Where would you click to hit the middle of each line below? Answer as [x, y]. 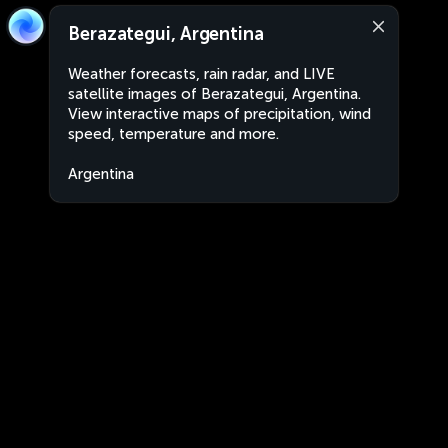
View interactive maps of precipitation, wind [219, 114]
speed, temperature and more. [173, 134]
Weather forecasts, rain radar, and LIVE [201, 74]
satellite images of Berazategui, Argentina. [214, 94]
